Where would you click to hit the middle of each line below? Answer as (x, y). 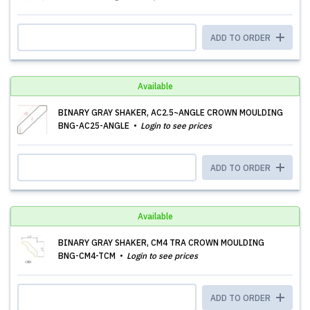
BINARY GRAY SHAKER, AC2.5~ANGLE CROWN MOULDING (171, 112)
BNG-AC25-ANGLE (95, 126)
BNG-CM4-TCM (88, 256)
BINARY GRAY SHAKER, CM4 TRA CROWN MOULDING (161, 243)
